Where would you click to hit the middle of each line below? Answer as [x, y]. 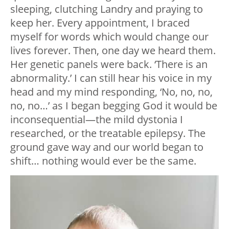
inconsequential [48, 120]
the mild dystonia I [139, 120]
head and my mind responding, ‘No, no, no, [111, 92]
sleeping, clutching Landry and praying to [107, 9]
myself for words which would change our [109, 37]
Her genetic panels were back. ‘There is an [109, 64]
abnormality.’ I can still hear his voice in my [111, 78]
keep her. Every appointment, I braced [100, 23]
